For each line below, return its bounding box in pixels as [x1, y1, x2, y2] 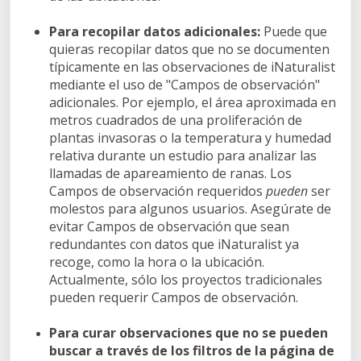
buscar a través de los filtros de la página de [49, 341, 334, 359]
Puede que [260, 22, 327, 40]
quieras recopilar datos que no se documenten [49, 39, 330, 58]
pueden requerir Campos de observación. [49, 288, 298, 306]
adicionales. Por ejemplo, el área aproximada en [49, 93, 336, 111]
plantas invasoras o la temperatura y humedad [49, 128, 331, 147]
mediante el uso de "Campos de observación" [49, 75, 320, 93]
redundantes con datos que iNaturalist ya [49, 234, 299, 253]
